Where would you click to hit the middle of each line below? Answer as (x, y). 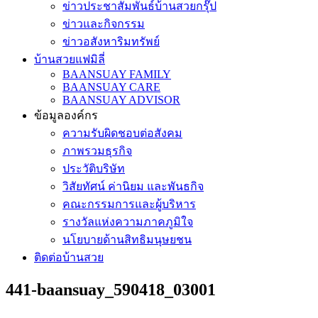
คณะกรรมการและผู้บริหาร (129, 204)
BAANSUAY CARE (111, 87)
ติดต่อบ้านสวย (69, 257)
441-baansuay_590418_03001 (111, 289)
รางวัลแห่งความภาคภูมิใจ (128, 222)
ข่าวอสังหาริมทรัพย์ (111, 42)
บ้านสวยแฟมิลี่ (70, 59)
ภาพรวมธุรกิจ (97, 151)
